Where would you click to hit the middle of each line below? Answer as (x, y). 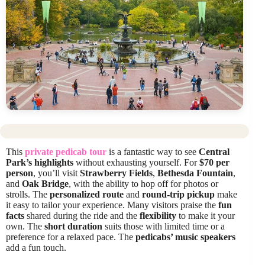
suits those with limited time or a (164, 227)
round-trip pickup (178, 195)
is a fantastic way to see (153, 152)
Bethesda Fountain (195, 173)
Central (214, 152)
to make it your (206, 216)
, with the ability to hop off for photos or (143, 184)
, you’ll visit (56, 173)
